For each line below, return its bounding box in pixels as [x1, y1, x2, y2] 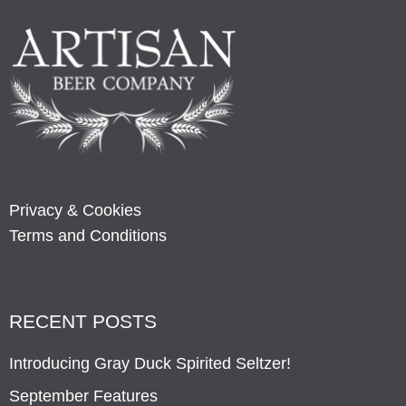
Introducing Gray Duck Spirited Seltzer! [9, 353, 291, 372]
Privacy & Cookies [9, 200, 141, 219]
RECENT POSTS [9, 310, 157, 332]
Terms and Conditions [9, 226, 167, 245]
